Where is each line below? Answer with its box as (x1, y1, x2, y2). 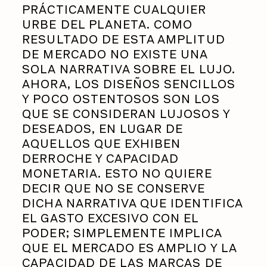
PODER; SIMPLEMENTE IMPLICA (22, 224, 222, 241)
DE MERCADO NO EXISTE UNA (22, 45, 208, 63)
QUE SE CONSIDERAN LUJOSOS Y (22, 105, 230, 122)
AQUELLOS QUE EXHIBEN (22, 135, 181, 152)
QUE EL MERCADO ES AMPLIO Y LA (22, 239, 237, 256)
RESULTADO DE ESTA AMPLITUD (22, 30, 225, 48)
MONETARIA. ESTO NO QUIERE (22, 164, 212, 182)
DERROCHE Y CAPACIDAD (22, 150, 179, 167)
